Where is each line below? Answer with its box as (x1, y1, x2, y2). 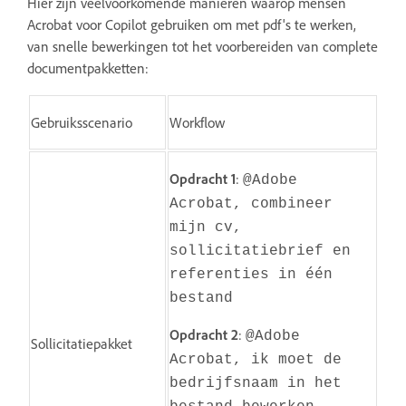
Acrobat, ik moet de (169, 351, 342, 368)
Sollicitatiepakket (31, 333, 132, 353)
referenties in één (169, 266, 333, 283)
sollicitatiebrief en (169, 242, 351, 259)
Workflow (169, 112, 225, 131)
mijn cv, (169, 218, 242, 236)
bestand (169, 289, 233, 306)
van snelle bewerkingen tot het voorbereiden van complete (27, 36, 378, 55)
